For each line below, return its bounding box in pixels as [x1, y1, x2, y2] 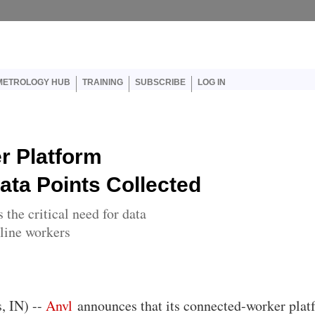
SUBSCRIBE [134, 77, 186, 87]
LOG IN [197, 77, 226, 87]
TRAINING [82, 77, 123, 87]
